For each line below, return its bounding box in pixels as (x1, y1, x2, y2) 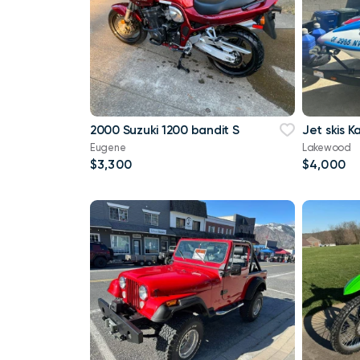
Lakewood (301, 141, 351, 154)
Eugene (90, 141, 126, 154)
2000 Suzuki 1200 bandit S (90, 122, 239, 137)
